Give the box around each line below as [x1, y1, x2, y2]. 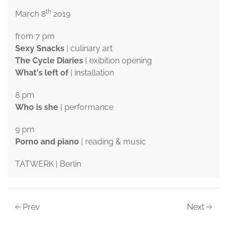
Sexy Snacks [15, 44, 64, 54]
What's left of [15, 68, 68, 78]
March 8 [15, 9, 46, 19]
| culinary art [64, 44, 112, 54]
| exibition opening [83, 56, 152, 66]
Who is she [15, 102, 58, 112]
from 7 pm [15, 31, 55, 42]
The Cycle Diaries [15, 56, 83, 66]
